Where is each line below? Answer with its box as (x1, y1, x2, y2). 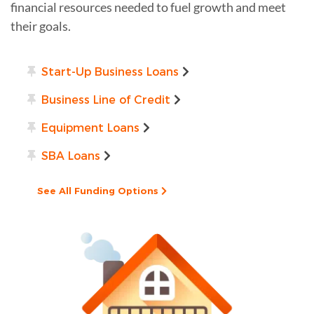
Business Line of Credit (41, 93, 170, 107)
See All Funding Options (37, 184, 161, 196)
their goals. (11, 18, 71, 34)
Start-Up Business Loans (41, 64, 179, 78)
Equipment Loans (41, 121, 139, 135)
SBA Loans (41, 149, 100, 163)
